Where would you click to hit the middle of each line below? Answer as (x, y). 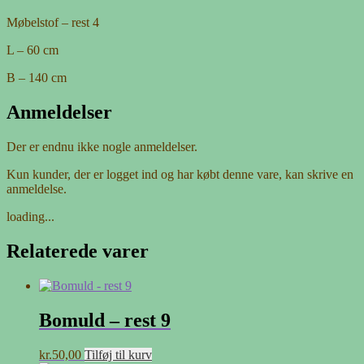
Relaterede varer (78, 251)
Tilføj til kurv (118, 354)
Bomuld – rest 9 (105, 320)
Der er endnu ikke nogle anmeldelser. (102, 147)
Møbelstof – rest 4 (53, 23)
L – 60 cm (32, 50)
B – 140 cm (37, 78)
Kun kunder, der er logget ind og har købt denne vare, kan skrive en (180, 175)
